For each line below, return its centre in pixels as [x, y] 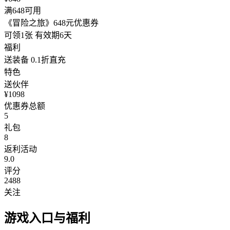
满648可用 [23, 10]
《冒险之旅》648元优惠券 [51, 23]
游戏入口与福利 [47, 218]
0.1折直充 [48, 60]
